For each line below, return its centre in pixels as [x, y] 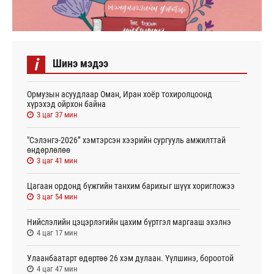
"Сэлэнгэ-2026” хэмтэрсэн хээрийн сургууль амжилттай [126, 140]
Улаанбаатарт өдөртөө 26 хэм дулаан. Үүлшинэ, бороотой [130, 258]
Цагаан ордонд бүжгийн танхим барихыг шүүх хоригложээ [131, 186]
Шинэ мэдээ [80, 63]
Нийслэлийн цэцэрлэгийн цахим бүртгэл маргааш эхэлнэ [129, 222]
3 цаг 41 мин [57, 161]
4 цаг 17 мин [57, 233]
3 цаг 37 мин [57, 115]
